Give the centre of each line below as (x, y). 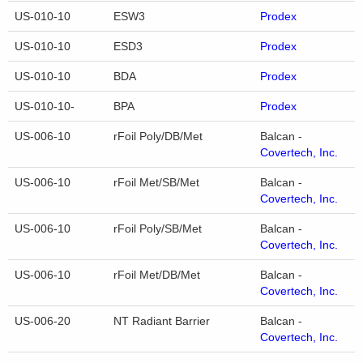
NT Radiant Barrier (162, 321)
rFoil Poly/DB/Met (158, 137)
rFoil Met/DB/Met (157, 275)
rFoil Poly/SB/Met (158, 229)
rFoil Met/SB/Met (156, 183)
